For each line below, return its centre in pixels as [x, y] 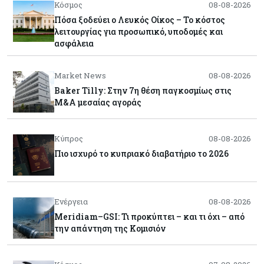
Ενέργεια [71, 202]
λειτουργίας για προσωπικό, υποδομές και [138, 32]
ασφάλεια [74, 44]
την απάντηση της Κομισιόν [110, 229]
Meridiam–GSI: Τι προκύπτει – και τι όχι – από [149, 217]
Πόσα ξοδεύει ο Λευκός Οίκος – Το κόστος [140, 20]
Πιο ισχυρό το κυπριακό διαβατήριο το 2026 [141, 154]
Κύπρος [69, 139]
